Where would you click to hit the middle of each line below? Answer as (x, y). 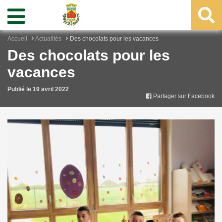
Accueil (17, 39)
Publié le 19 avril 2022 (38, 89)
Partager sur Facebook (183, 96)
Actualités (48, 39)
